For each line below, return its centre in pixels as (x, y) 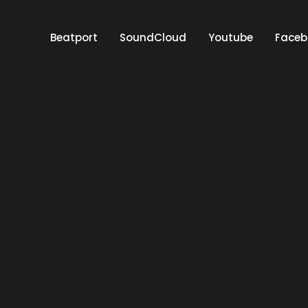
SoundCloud (153, 37)
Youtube (231, 37)
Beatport (74, 37)
